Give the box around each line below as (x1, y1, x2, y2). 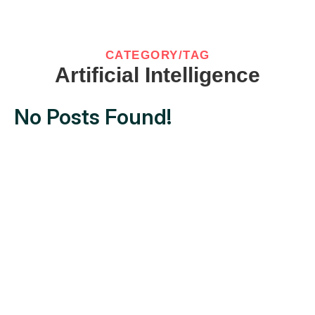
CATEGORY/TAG (105, 49, 210, 62)
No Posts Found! (14, 104, 172, 129)
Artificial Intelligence (55, 63, 260, 86)
